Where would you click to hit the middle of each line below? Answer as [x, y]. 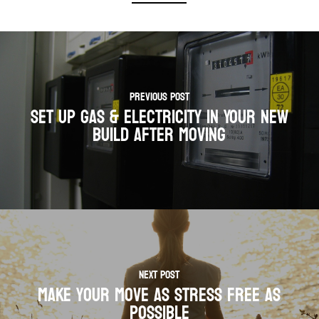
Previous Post [159, 97]
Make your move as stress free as [159, 296]
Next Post [159, 275]
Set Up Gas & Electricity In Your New [159, 118]
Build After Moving [159, 136]
